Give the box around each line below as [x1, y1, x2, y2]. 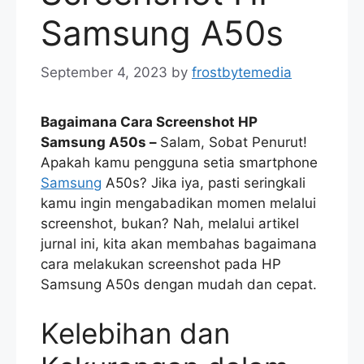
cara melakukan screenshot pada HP [41, 256, 281, 273]
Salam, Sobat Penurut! [160, 134, 307, 151]
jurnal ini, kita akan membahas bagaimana [41, 236, 317, 253]
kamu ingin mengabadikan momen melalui [41, 195, 316, 212]
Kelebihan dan [41, 315, 230, 350]
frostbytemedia [192, 64, 292, 81]
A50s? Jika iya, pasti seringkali [102, 175, 305, 192]
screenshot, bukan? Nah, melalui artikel [41, 215, 299, 232]
